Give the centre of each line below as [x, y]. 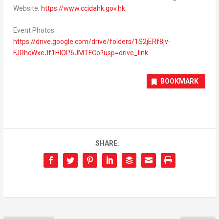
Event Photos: [34, 31]
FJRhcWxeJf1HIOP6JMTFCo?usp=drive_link [80, 53]
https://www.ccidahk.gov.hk [83, 8]
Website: [27, 8]
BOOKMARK [180, 81]
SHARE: [107, 143]
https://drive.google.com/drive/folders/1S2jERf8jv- [92, 42]
